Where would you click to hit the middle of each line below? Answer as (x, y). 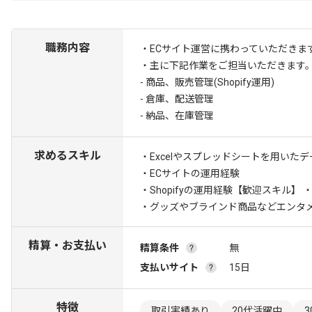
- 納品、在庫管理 (177, 116)
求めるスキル (68, 156)
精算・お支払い (68, 245)
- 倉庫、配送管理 (177, 99)
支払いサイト (169, 267)
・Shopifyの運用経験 (186, 190)
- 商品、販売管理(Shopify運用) (207, 82)
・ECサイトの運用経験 (190, 173)
